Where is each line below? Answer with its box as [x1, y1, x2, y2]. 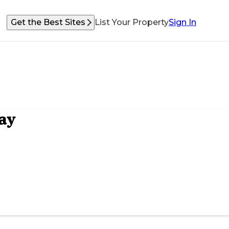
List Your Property [95, 17, 169, 27]
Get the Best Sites [11, 17, 85, 27]
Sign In [169, 17, 196, 27]
